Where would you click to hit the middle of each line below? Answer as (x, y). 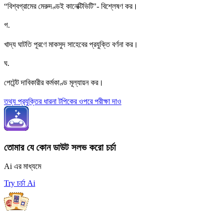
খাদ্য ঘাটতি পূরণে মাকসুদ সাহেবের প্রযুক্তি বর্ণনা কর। (71, 44)
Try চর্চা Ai (20, 183)
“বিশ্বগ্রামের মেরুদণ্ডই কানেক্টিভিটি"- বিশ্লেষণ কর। (71, 6)
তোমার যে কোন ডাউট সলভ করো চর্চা (60, 147)
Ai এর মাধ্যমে (23, 166)
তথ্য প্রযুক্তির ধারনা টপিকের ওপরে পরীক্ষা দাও (63, 101)
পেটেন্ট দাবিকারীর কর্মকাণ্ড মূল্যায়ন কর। (54, 83)
